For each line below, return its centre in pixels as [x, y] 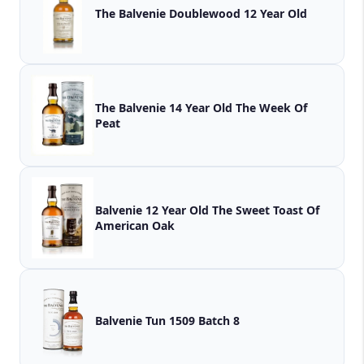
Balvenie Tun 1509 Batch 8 [219, 320]
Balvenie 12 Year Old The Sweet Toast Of [154, 210]
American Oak [135, 226]
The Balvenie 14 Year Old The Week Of [165, 108]
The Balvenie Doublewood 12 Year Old [201, 13]
